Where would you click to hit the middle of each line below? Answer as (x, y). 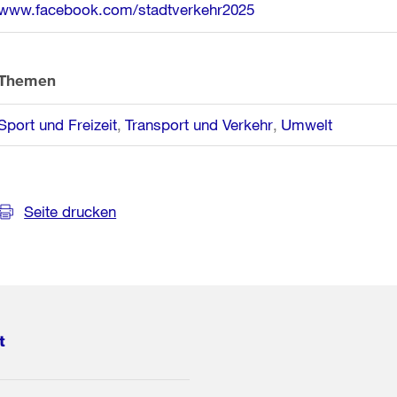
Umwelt (307, 125)
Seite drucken (70, 212)
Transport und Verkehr (199, 125)
